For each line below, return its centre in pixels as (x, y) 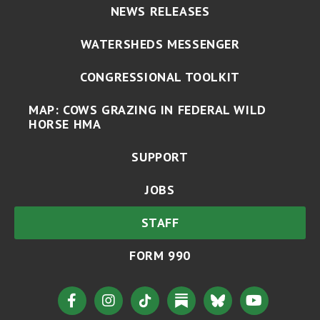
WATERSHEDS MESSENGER (160, 44)
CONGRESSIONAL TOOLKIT (160, 76)
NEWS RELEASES (160, 11)
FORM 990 (160, 255)
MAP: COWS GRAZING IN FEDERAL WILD (147, 109)
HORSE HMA (65, 124)
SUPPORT (160, 156)
